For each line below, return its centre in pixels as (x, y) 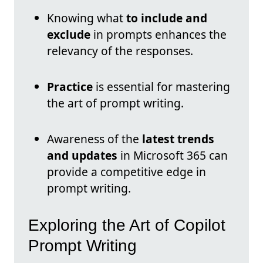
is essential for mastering (161, 87)
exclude (69, 35)
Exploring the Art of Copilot (127, 225)
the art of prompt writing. (115, 103)
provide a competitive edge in (127, 172)
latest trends (178, 139)
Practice (70, 87)
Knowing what (87, 18)
